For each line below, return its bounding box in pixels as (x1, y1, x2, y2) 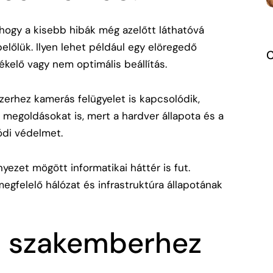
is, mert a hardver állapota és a (71, 108, 224, 122)
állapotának (164, 177, 222, 191)
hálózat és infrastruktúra (46, 177, 164, 191)
